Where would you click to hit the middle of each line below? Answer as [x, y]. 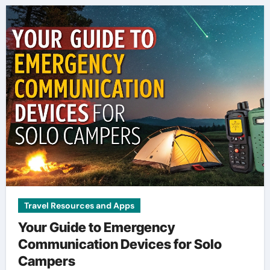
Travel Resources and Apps [79, 206]
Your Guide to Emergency [96, 227]
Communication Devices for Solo [120, 244]
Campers [46, 261]
